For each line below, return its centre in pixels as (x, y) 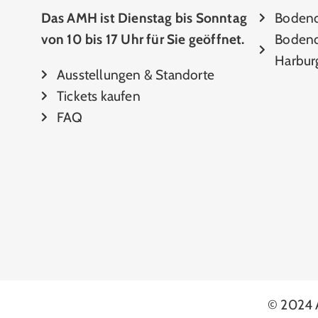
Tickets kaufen (99, 96)
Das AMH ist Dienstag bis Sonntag (144, 18)
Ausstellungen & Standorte (136, 75)
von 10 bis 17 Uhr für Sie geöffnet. (143, 39)
